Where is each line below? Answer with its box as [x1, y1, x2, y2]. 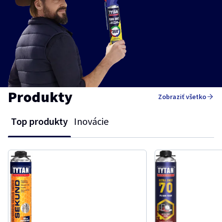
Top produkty [11, 114, 68, 127]
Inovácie [74, 114, 109, 127]
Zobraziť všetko [158, 92, 206, 102]
